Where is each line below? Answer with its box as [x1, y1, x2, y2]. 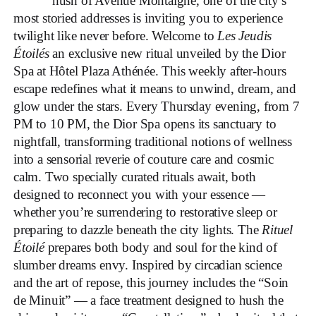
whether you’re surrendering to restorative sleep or [13, 204, 277, 219]
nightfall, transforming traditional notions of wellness [13, 133, 292, 149]
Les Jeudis [217, 28, 272, 43]
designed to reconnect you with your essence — [13, 186, 265, 202]
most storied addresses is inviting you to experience [13, 10, 283, 25]
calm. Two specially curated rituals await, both [13, 169, 256, 184]
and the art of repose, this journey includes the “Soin [13, 274, 289, 290]
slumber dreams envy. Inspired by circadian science [13, 257, 282, 272]
